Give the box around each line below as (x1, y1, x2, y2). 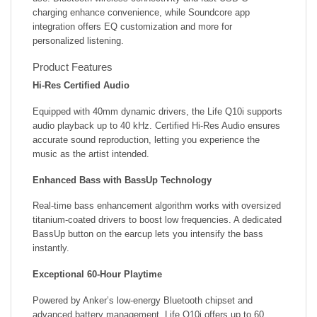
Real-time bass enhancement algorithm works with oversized (33, 200, 281, 212)
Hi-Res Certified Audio (33, 80, 129, 91)
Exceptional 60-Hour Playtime (33, 268, 162, 279)
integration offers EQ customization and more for (33, 21, 232, 33)
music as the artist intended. (33, 149, 149, 160)
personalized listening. (33, 35, 124, 47)
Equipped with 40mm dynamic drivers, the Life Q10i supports (33, 106, 282, 117)
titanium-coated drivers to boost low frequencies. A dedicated (33, 214, 282, 226)
